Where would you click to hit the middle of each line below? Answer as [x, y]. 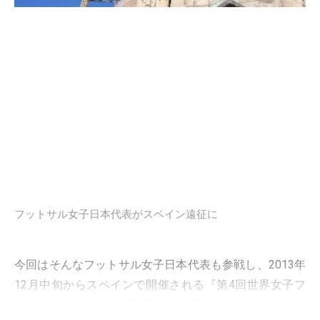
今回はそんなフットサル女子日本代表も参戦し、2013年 [160, 265]
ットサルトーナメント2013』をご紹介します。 [136, 305]
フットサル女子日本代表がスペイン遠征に [116, 215]
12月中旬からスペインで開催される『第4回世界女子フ [160, 285]
